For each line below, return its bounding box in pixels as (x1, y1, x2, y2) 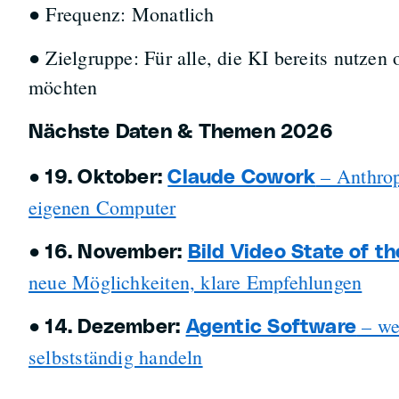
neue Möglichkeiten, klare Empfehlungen (28, 269, 362, 295)
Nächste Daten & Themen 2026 (28, 122, 333, 142)
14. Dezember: (45, 317, 186, 338)
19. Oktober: (45, 167, 168, 188)
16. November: (45, 242, 188, 263)
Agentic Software (185, 317, 357, 338)
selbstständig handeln (28, 344, 203, 370)
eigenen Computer (28, 194, 176, 220)
